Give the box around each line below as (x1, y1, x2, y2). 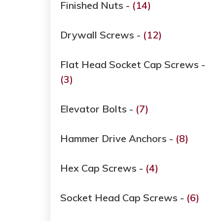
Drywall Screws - (60, 29, 143, 41)
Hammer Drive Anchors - (60, 132, 176, 145)
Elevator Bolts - (60, 103, 136, 115)
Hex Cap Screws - (60, 162, 146, 175)
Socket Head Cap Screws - (60, 191, 186, 204)
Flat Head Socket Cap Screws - (60, 58, 205, 71)
